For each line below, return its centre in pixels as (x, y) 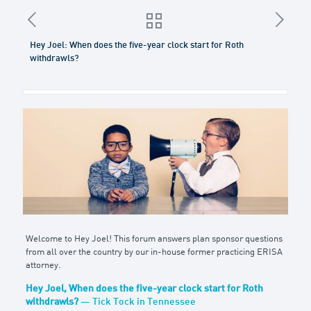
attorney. (43, 265)
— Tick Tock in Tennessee (138, 302)
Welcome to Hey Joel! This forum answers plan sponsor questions (154, 239)
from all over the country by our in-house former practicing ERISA (154, 252)
